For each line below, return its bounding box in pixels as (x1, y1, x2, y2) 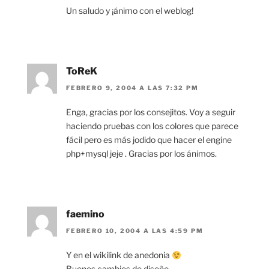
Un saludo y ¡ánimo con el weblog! (66, 5, 193, 16)
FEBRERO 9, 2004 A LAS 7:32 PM (66, 83, 199, 91)
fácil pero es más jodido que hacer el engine (66, 134, 232, 145)
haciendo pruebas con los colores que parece (66, 120, 238, 131)
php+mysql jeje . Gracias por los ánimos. (66, 148, 217, 159)
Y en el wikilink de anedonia (66, 250, 172, 261)
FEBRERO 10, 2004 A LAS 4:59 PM (66, 227, 204, 235)
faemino (66, 208, 104, 220)
